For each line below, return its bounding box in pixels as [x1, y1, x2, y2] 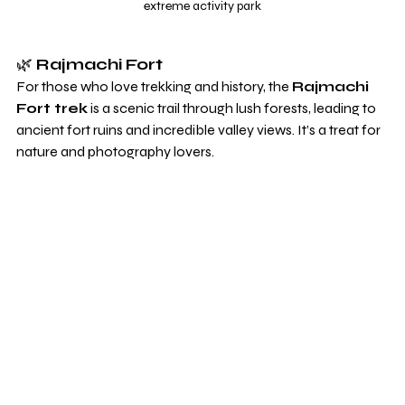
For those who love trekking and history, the [16, 78, 292, 96]
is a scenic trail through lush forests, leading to [88, 99, 379, 118]
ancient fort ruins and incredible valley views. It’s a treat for [16, 121, 383, 139]
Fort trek [16, 99, 88, 118]
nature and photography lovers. [16, 143, 214, 161]
